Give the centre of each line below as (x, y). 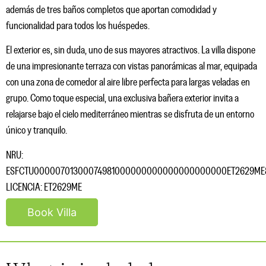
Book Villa (52, 212)
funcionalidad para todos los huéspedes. (78, 26)
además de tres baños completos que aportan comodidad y (111, 10)
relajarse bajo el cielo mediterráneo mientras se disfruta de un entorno (130, 115)
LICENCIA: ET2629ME (44, 187)
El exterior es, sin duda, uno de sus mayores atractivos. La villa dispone (131, 51)
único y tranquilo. (37, 131)
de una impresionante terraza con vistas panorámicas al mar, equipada (132, 67)
